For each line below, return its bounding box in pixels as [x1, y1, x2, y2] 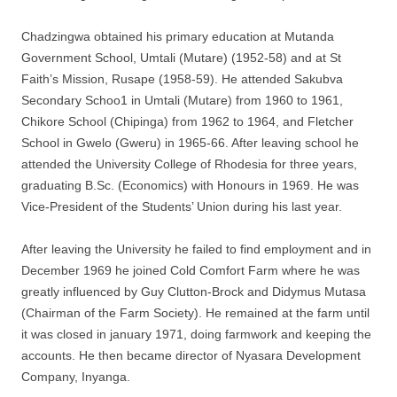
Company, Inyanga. [21, 370, 130, 384]
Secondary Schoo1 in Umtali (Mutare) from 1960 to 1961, [21, 93, 343, 107]
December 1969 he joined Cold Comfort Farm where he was [21, 263, 360, 277]
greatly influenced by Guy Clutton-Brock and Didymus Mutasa [21, 284, 366, 299]
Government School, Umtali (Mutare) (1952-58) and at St [21, 51, 341, 65]
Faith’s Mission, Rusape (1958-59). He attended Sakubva [21, 72, 343, 86]
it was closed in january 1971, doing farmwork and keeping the [21, 327, 371, 341]
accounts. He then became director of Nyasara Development [21, 348, 361, 362]
